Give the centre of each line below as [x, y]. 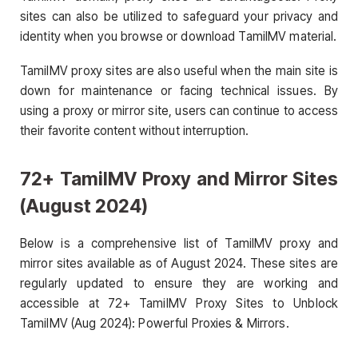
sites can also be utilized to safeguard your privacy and [179, 16]
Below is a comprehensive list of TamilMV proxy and [179, 243]
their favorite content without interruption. [135, 131]
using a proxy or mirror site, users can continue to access [179, 111]
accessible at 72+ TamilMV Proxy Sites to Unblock [179, 303]
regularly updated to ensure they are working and [179, 283]
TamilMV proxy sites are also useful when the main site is [179, 71]
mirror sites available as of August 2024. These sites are [179, 263]
